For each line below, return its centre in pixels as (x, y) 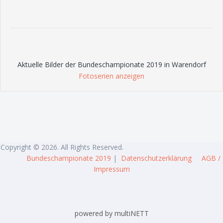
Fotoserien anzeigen (111, 76)
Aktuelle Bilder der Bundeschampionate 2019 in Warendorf (111, 64)
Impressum (111, 169)
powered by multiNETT (111, 213)
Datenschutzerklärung (156, 158)
